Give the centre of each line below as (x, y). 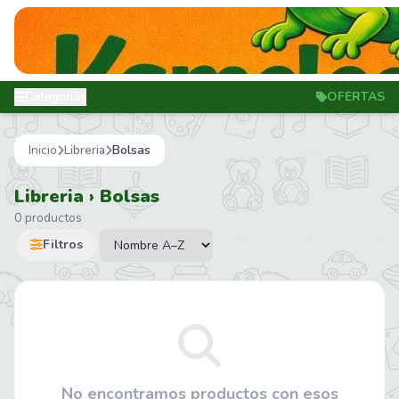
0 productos (48, 218)
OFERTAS (356, 97)
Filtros (63, 244)
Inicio (43, 150)
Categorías (56, 97)
